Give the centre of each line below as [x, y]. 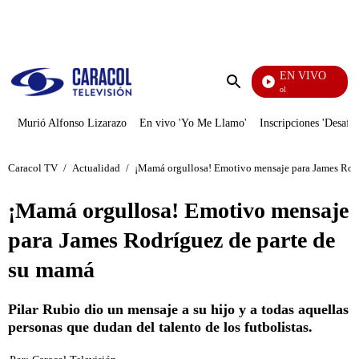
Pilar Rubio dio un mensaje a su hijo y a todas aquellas [178, 309]
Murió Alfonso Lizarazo [72, 123]
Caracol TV [33, 167]
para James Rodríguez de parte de [171, 240]
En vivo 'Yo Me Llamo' [193, 123]
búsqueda [257, 112]
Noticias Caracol [253, 89]
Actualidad [96, 167]
